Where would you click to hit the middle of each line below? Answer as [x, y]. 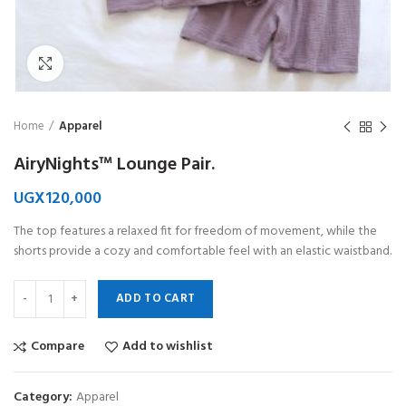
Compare [58, 347]
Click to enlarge [106, 63]
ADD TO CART [156, 299]
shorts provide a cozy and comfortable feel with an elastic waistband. [203, 251]
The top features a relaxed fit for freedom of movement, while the [195, 232]
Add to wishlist [168, 347]
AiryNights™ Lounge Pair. [114, 165]
